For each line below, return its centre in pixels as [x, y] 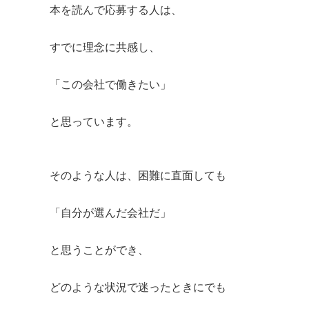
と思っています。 [94, 121]
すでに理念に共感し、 [105, 47]
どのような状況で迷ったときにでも [138, 287]
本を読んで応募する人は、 [116, 9]
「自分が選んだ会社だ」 [110, 212]
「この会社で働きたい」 [110, 84]
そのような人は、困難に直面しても [138, 175]
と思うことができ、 [99, 249]
